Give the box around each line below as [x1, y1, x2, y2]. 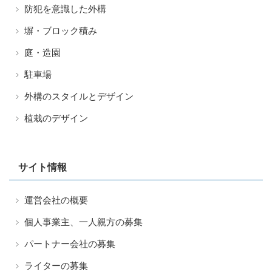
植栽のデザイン [24, 112, 88, 123]
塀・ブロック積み [24, 25, 97, 36]
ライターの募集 [24, 260, 88, 271]
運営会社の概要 [24, 194, 88, 205]
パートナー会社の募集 [24, 238, 115, 249]
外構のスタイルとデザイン [24, 90, 134, 101]
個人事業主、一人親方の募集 [24, 216, 143, 227]
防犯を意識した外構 [24, 3, 106, 14]
